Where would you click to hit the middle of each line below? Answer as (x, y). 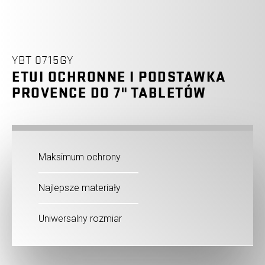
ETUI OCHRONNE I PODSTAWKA (119, 77)
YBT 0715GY (43, 61)
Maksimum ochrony (80, 157)
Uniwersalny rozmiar (80, 219)
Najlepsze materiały (80, 188)
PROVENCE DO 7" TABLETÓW (109, 93)
